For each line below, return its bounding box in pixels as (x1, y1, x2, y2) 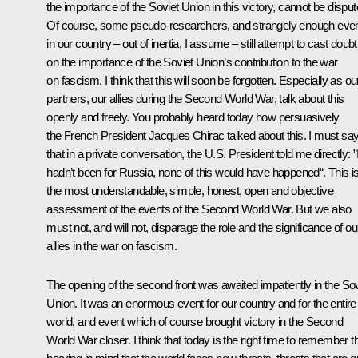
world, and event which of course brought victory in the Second (46, 315, 344, 329)
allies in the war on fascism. (46, 239, 177, 253)
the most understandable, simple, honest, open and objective (46, 184, 333, 198)
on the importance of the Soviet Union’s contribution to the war (46, 55, 338, 70)
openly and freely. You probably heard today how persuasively (46, 110, 340, 125)
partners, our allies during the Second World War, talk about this (46, 92, 344, 106)
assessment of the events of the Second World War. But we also (46, 202, 352, 217)
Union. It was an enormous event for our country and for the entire (46, 296, 356, 311)
